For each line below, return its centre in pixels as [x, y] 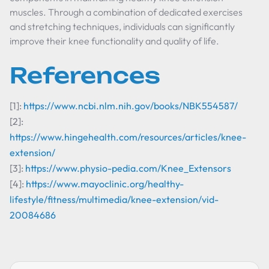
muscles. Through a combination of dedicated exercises [126, 12]
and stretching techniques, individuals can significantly [122, 26]
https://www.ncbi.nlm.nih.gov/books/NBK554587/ [131, 106]
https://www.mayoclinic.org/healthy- [105, 184]
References [85, 75]
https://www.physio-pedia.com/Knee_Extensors [128, 168]
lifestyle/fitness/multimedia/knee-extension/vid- [114, 199]
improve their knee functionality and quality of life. [114, 41]
